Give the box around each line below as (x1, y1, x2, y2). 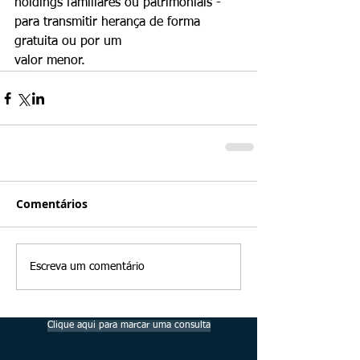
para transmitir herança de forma (14, 16, 204, 29)
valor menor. (14, 55, 85, 67)
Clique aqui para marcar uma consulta (47, 320, 211, 330)
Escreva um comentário (30, 260, 145, 272)
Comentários (16, 196, 88, 211)
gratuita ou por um (14, 35, 121, 48)
